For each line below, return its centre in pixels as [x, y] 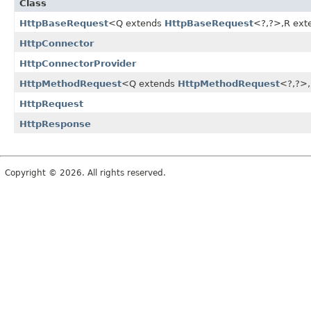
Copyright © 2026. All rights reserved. [85, 173]
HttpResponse [55, 124]
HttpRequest [51, 103]
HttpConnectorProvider [78, 63]
